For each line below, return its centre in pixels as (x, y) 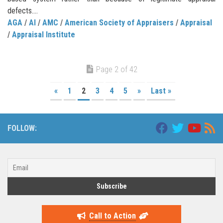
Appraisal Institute (44, 35)
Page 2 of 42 (117, 69)
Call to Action (112, 216)
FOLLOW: (22, 128)
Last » (161, 91)
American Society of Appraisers (119, 23)
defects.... (23, 11)
